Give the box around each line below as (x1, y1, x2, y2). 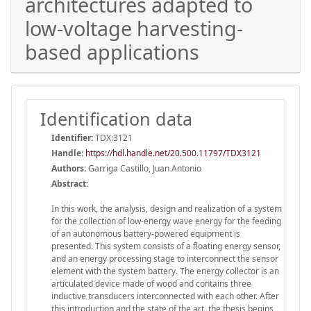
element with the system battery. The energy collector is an (51, 264, 279, 277)
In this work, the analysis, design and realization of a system (51, 202, 282, 215)
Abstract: (51, 177, 88, 190)
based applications (25, 37, 199, 65)
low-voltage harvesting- (25, 14, 243, 42)
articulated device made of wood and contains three (51, 277, 251, 289)
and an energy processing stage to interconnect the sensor (51, 252, 278, 264)
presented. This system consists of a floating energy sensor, (51, 239, 280, 252)
